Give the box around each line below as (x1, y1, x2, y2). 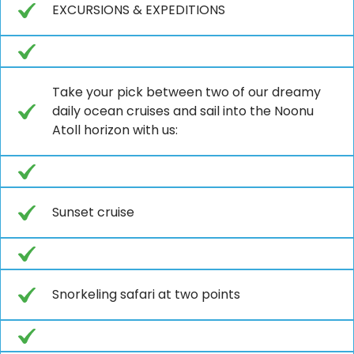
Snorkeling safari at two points (52, 284, 240, 303)
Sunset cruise (52, 202, 134, 221)
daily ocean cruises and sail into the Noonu (52, 101, 314, 120)
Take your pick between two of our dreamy (52, 82, 321, 101)
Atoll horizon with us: (52, 120, 178, 139)
